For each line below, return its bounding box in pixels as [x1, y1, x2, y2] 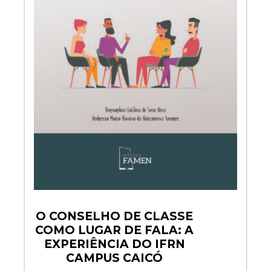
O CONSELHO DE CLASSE [36, 209, 193, 224]
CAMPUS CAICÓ [66, 251, 163, 266]
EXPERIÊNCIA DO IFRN [44, 237, 185, 252]
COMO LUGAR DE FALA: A [35, 223, 194, 238]
